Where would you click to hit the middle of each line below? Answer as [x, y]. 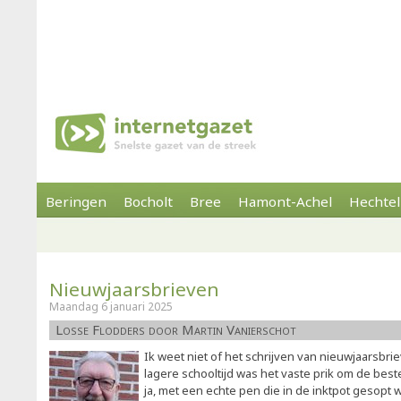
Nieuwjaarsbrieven [134, 289]
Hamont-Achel [285, 201]
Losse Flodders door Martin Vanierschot [176, 329]
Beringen [76, 201]
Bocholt [148, 201]
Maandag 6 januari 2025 [111, 307]
